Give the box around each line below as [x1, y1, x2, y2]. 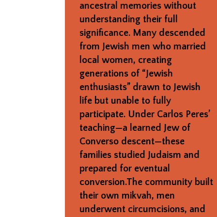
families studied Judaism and [79, 149, 200, 160]
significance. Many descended [79, 27, 206, 38]
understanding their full [79, 14, 178, 25]
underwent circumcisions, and [79, 203, 206, 215]
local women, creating [79, 54, 172, 65]
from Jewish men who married [79, 41, 206, 52]
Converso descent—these [79, 136, 185, 147]
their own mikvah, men [79, 190, 175, 201]
